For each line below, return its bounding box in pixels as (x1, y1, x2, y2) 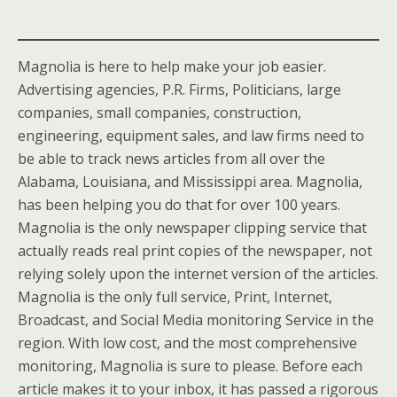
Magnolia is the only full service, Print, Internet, (18, 287, 332, 307)
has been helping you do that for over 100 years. (18, 195, 340, 214)
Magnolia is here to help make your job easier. (18, 57, 326, 76)
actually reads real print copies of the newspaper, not (18, 241, 372, 261)
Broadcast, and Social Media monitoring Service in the (18, 310, 374, 330)
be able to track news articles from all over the (18, 149, 325, 168)
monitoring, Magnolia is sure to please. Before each (18, 356, 362, 376)
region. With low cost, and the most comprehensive (18, 333, 357, 353)
